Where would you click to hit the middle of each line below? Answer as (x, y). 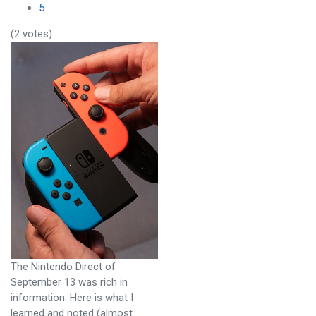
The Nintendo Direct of (63, 266)
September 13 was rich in (69, 282)
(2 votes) (31, 34)
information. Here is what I (72, 297)
